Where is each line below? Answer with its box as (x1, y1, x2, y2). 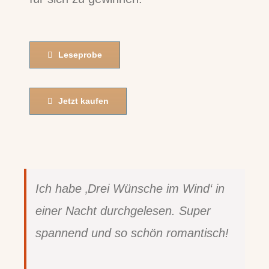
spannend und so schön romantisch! (35, 226, 229, 240)
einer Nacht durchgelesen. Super (35, 204, 211, 218)
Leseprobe (58, 50, 103, 60)
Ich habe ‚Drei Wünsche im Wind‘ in (35, 182, 225, 196)
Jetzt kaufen (58, 96, 109, 106)
